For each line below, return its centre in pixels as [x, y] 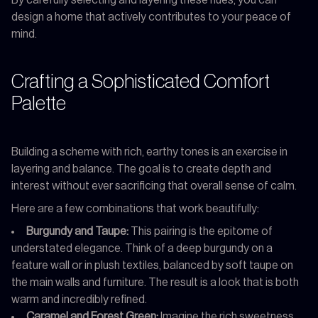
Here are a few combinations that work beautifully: [135, 208]
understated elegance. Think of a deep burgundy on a [142, 248]
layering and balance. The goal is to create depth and [141, 169]
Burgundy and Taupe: [77, 231]
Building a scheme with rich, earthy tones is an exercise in [149, 152]
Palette [39, 103]
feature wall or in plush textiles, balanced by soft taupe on [152, 265]
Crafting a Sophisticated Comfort [141, 81]
